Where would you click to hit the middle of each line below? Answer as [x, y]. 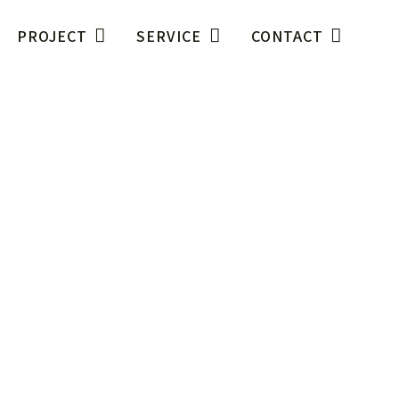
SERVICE [169, 36]
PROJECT [53, 36]
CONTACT [287, 36]
